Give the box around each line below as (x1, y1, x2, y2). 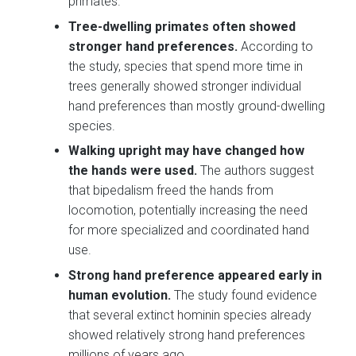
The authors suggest (197, 163, 315, 179)
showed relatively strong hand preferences (68, 327, 306, 342)
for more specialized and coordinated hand (68, 222, 310, 238)
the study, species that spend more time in (68, 58, 304, 74)
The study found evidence (171, 287, 318, 303)
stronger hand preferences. (68, 38, 238, 54)
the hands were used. (68, 163, 198, 179)
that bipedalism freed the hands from (68, 183, 274, 199)
